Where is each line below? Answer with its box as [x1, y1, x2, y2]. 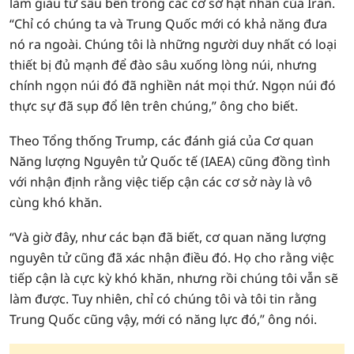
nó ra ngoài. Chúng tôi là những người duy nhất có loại [9, 36, 337, 53]
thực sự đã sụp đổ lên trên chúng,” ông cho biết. [9, 97, 298, 115]
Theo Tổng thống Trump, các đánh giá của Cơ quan [9, 132, 314, 149]
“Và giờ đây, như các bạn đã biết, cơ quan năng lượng [9, 228, 326, 246]
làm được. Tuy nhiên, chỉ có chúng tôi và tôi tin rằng [9, 290, 317, 307]
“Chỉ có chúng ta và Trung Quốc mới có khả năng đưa [9, 15, 327, 32]
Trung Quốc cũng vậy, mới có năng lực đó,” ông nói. [9, 311, 317, 328]
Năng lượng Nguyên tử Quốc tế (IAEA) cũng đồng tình [9, 153, 330, 170]
